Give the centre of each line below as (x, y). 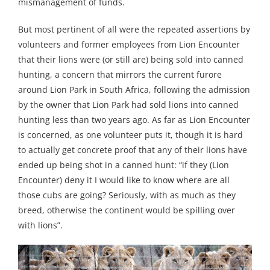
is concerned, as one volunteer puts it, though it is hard (130, 135)
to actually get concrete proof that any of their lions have (133, 150)
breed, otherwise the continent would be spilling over (127, 210)
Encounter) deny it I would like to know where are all (124, 180)
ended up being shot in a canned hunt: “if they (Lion (124, 165)
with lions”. (40, 225)
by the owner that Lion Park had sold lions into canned (128, 105)
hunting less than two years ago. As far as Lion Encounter (134, 120)
